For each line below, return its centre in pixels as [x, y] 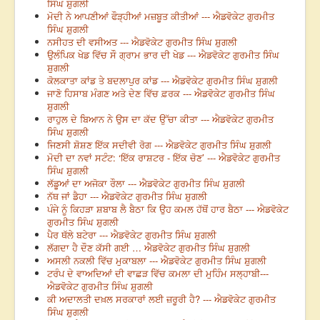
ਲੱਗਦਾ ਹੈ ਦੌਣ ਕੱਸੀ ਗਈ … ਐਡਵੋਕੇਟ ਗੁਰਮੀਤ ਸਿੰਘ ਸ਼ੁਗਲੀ [149, 248]
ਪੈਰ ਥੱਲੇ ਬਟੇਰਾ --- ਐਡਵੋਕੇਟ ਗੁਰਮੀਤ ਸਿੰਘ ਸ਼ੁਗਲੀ [132, 235]
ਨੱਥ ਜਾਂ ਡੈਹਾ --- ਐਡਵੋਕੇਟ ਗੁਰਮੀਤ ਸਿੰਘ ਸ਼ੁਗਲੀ [127, 196]
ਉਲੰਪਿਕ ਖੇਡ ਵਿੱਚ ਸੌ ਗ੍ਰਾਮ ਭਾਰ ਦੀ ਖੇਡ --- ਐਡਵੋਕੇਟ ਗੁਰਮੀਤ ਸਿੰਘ [163, 55]
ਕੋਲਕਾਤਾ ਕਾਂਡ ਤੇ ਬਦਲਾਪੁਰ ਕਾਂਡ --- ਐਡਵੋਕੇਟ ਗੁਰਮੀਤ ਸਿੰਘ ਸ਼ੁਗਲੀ [162, 81]
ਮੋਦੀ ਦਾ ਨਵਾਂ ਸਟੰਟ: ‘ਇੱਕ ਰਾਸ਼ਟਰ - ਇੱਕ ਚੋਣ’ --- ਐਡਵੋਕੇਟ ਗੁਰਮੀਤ [164, 158]
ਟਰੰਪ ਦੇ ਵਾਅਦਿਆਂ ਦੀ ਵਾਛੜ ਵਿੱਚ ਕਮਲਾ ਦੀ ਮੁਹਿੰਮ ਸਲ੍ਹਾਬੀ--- [158, 274]
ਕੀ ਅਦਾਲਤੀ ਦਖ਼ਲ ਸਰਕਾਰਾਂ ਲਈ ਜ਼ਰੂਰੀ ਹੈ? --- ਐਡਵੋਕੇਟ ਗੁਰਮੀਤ [161, 299]
